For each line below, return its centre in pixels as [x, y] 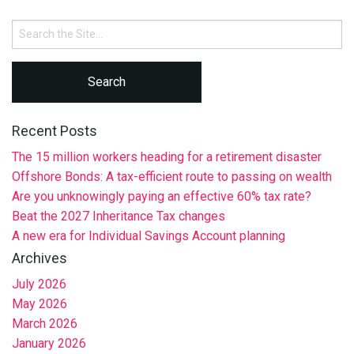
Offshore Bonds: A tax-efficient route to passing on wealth [172, 177]
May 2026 [40, 304]
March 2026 [45, 324]
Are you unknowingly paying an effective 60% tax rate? [162, 197]
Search [29, 26]
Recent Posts [55, 131]
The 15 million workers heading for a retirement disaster [167, 157]
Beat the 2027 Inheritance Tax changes [119, 217]
